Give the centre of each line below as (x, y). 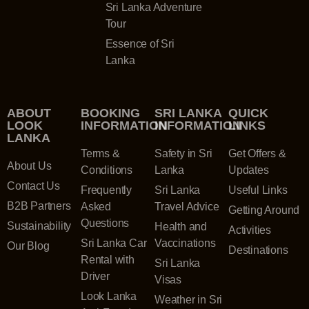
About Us (29, 166)
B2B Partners (39, 206)
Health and (181, 227)
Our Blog (28, 246)
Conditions (107, 170)
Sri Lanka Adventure (153, 7)
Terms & (100, 153)
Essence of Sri (140, 44)
